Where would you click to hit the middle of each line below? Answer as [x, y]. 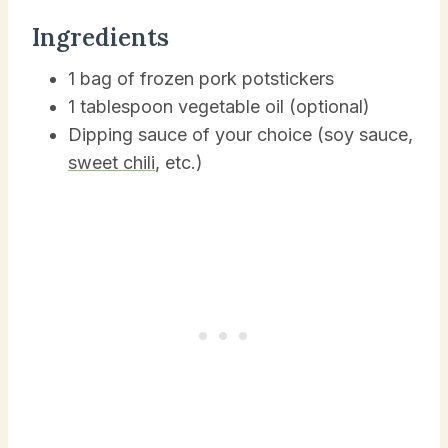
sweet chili [111, 162]
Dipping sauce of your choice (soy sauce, [240, 134]
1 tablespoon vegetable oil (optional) [219, 106]
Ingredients [100, 37]
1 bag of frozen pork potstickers [201, 78]
